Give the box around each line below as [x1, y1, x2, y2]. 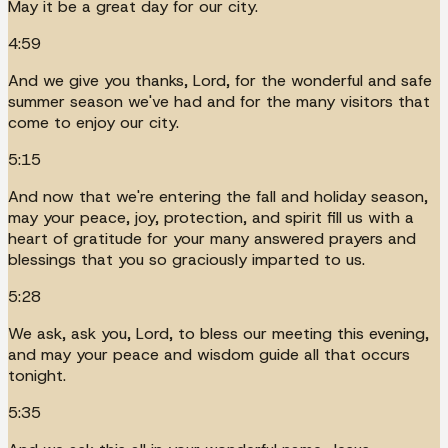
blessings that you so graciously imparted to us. [8, 248, 365, 270]
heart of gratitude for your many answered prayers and [8, 227, 416, 249]
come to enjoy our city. [8, 111, 179, 133]
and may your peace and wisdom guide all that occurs [8, 343, 410, 365]
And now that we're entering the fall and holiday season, [8, 185, 428, 207]
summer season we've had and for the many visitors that [8, 90, 430, 112]
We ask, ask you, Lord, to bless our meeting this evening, [8, 322, 429, 344]
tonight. [8, 364, 66, 386]
